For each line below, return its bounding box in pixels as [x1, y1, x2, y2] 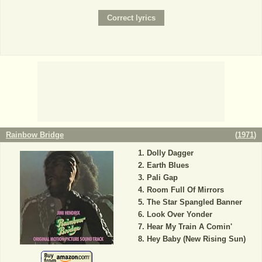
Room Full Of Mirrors [146, 185, 224, 194]
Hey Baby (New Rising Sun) [146, 234, 246, 243]
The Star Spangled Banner [146, 197, 242, 206]
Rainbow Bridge [6, 130, 64, 139]
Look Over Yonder [146, 209, 212, 219]
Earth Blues [146, 160, 189, 170]
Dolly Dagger [146, 148, 194, 157]
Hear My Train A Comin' [146, 222, 232, 231]
